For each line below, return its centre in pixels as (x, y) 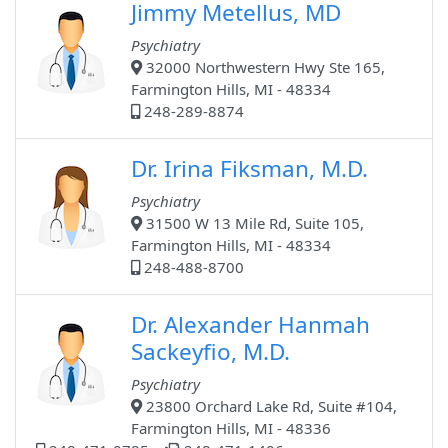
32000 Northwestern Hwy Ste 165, (263, 67)
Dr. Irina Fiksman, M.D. (249, 169)
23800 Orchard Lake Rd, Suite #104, (269, 406)
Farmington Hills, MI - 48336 (231, 428)
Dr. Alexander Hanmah (250, 325)
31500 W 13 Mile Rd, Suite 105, (253, 223)
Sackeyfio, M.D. (210, 352)
